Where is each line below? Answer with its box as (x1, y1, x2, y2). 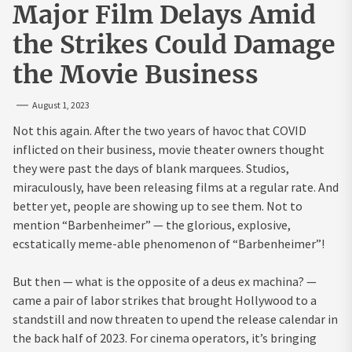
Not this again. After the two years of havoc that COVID (13, 122, 306, 138)
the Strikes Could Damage (13, 28, 335, 60)
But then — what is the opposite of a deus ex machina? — (13, 273, 317, 289)
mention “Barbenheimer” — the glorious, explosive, (13, 216, 291, 233)
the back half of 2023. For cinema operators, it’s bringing (13, 329, 317, 346)
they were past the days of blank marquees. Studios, (13, 159, 289, 176)
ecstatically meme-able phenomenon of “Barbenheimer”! (13, 235, 324, 251)
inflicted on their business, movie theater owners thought (13, 141, 324, 157)
